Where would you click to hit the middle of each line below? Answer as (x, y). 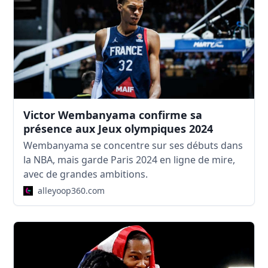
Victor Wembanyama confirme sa (113, 115)
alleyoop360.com (71, 190)
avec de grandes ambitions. (86, 174)
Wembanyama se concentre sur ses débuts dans (133, 145)
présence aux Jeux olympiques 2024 (118, 128)
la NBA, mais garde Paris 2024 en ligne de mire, (130, 159)
